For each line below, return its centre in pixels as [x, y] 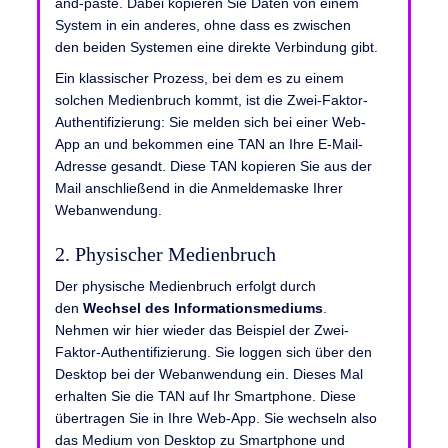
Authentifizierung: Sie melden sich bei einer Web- [210, 121]
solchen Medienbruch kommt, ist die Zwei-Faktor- [211, 99]
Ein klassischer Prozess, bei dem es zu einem [199, 77]
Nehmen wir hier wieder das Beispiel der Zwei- [202, 330]
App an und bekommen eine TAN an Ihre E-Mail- [209, 143]
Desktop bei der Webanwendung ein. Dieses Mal [209, 374]
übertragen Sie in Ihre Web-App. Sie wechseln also [216, 418]
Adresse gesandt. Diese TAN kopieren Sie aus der [213, 165]
